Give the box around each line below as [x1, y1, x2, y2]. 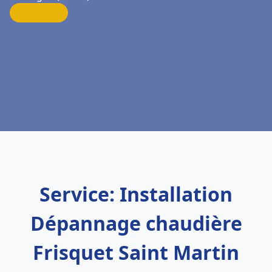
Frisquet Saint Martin [33, 239, 239, 265]
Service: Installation [39, 181, 233, 207]
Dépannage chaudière [30, 210, 242, 236]
